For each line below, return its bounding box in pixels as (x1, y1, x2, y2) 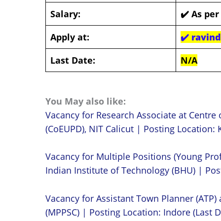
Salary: (50, 7, 80, 20)
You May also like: (45, 95, 126, 107)
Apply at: (50, 31, 89, 43)
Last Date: (50, 54, 95, 66)
